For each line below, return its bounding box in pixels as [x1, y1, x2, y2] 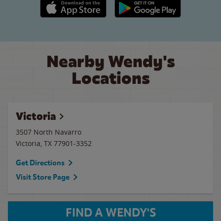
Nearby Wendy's [46, 51, 175, 72]
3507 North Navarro [16, 127, 81, 137]
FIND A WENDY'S [65, 205, 156, 220]
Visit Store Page [16, 173, 70, 182]
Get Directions [16, 158, 65, 167]
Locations [71, 68, 150, 89]
